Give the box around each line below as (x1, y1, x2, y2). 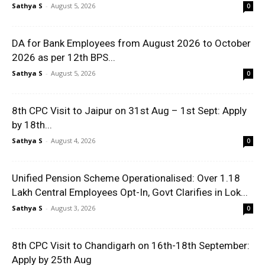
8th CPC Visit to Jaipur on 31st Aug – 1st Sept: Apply (12, 105, 247, 117)
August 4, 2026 (51, 136, 95, 146)
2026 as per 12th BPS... (12, 51, 115, 64)
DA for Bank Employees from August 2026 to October (12, 37, 251, 50)
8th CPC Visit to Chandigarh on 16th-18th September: (12, 240, 250, 252)
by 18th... (12, 119, 52, 131)
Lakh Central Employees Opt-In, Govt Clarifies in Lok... (12, 186, 248, 199)
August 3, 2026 (51, 203, 95, 213)
